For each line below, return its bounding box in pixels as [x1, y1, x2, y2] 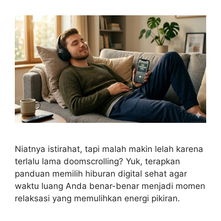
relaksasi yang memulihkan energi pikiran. [15, 193, 180, 203]
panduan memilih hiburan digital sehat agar [15, 168, 187, 179]
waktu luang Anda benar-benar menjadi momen [15, 181, 205, 191]
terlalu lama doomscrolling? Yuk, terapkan [15, 156, 180, 166]
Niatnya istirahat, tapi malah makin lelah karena [15, 144, 203, 154]
